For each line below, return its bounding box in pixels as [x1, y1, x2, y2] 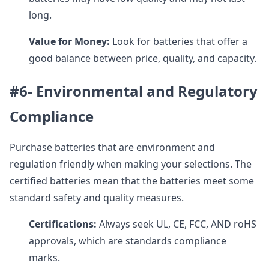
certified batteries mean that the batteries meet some [10, 174, 254, 187]
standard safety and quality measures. [10, 191, 184, 204]
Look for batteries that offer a [110, 35, 247, 48]
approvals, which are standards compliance [29, 234, 226, 247]
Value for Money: [29, 35, 110, 48]
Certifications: [29, 217, 97, 231]
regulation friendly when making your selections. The [10, 157, 252, 171]
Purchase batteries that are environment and [10, 141, 215, 154]
